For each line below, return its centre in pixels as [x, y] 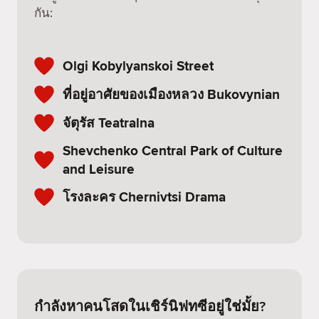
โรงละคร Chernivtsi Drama [144, 197]
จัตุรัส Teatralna [109, 122]
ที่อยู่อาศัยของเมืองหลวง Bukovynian [171, 94]
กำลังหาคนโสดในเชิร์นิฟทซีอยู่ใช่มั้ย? [150, 306]
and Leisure [99, 169]
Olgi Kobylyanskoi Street [138, 66]
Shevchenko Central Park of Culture [173, 150]
